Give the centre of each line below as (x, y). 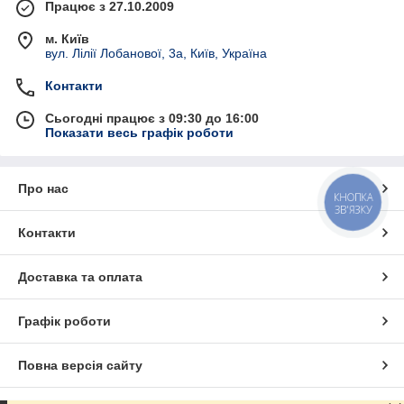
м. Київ (67, 39)
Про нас (43, 189)
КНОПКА (353, 197)
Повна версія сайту (80, 366)
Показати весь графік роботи (139, 133)
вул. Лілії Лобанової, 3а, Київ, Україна (156, 54)
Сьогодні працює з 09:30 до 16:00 (152, 119)
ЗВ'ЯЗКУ (353, 209)
